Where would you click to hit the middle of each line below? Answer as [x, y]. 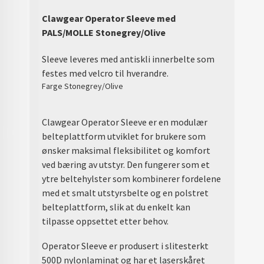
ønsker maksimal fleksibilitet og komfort [126, 151]
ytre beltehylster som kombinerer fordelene [132, 179]
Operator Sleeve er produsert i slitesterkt [126, 245]
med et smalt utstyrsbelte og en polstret [126, 193]
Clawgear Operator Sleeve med [109, 18]
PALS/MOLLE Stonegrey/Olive [104, 32]
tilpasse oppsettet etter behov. [105, 221]
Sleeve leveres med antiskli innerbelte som [128, 59]
